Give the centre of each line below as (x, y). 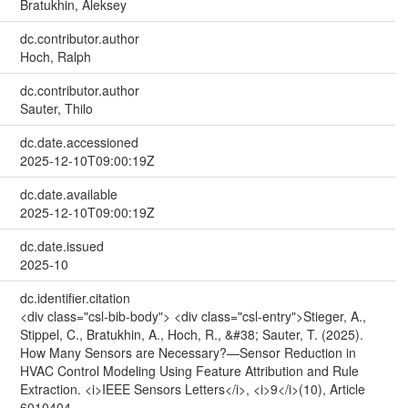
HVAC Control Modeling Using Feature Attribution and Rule (189, 370)
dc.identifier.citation (75, 297)
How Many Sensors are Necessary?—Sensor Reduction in (188, 352)
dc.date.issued (61, 245)
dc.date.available (68, 194)
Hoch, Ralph (55, 56)
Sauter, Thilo (56, 108)
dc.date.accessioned (79, 142)
